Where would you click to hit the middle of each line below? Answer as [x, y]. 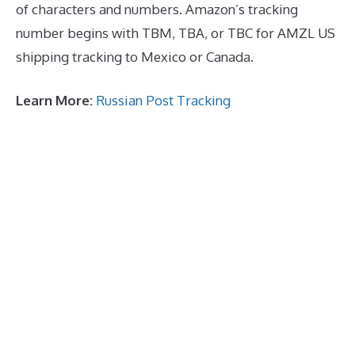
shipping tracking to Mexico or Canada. [135, 56]
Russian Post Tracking [163, 101]
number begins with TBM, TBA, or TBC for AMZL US [176, 32]
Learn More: [54, 101]
